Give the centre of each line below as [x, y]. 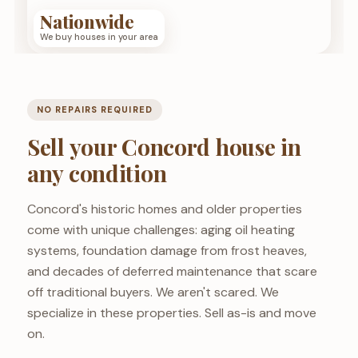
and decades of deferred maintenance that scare [172, 272]
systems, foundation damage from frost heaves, [167, 251]
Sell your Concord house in [164, 147]
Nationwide [87, 22]
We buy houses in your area [99, 37]
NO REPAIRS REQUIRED [94, 110]
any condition [97, 173]
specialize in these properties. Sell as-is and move [171, 313]
